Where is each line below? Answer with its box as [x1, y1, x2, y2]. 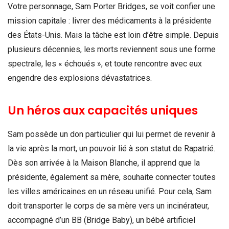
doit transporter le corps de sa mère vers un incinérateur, [8, 201, 209, 211]
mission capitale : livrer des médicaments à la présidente [8, 15, 212, 26]
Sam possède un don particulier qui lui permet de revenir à [8, 129, 215, 140]
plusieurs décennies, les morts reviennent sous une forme [8, 44, 216, 54]
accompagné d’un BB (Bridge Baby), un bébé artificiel [8, 215, 195, 225]
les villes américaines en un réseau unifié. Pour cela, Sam [8, 187, 212, 197]
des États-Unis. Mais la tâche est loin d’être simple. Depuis [8, 30, 219, 40]
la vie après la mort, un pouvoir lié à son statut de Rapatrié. [8, 144, 215, 154]
